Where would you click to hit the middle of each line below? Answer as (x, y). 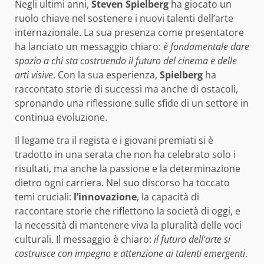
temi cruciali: (44, 197)
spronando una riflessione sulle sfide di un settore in (132, 103)
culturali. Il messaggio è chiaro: (84, 239)
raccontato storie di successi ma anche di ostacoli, (126, 89)
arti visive (34, 75)
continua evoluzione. (61, 117)
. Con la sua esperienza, (106, 75)
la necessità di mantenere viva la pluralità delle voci (128, 225)
